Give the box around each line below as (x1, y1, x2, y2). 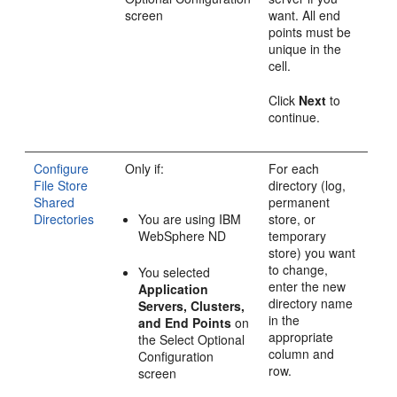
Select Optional (160, 330, 245, 348)
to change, (269, 260, 329, 278)
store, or (269, 209, 316, 228)
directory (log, (269, 175, 346, 194)
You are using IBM (138, 209, 242, 228)
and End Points (138, 313, 232, 331)
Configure (34, 159, 90, 177)
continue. (269, 107, 321, 126)
